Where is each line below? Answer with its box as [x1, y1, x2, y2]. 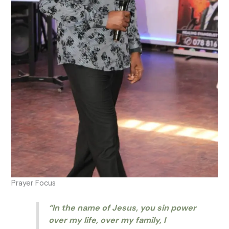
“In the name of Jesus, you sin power [48, 202, 196, 214]
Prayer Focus [11, 178, 56, 189]
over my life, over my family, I [48, 215, 166, 226]
